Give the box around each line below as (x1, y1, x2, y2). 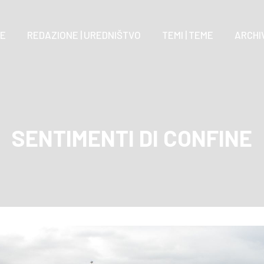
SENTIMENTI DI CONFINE (12, 124, 252, 151)
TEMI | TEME (162, 29, 213, 41)
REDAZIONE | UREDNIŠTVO (27, 29, 141, 41)
